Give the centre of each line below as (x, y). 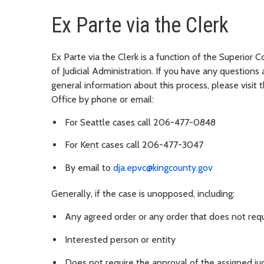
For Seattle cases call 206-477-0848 (140, 122)
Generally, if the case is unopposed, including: (143, 194)
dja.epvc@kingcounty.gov (163, 168)
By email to (89, 168)
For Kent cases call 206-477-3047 (134, 145)
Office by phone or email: (103, 99)
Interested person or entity (120, 239)
